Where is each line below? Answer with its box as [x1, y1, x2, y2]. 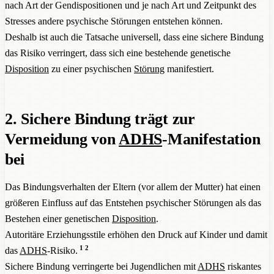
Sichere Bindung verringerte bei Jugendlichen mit [5, 261, 198, 272]
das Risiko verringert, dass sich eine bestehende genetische [5, 47, 231, 58]
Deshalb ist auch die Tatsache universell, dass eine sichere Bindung [5, 31, 264, 42]
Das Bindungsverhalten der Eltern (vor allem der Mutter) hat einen [5, 181, 261, 192]
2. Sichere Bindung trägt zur [5, 109, 195, 128]
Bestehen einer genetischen [5, 213, 112, 224]
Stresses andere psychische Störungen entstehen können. [5, 15, 223, 26]
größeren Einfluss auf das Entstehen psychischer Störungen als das [5, 197, 261, 208]
